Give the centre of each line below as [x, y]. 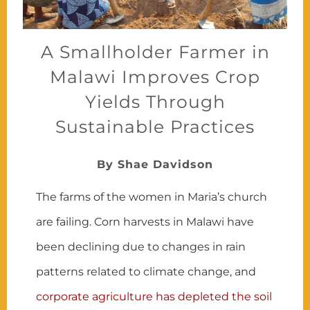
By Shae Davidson [155, 164]
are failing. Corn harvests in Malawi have [145, 221]
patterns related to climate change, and [146, 271]
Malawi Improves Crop [155, 76]
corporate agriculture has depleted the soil [154, 296]
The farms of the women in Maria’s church [152, 197]
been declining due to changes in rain [141, 246]
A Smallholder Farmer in [155, 52]
